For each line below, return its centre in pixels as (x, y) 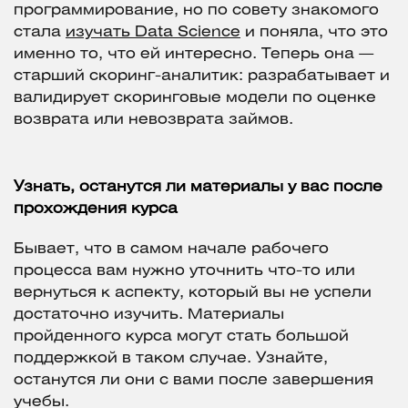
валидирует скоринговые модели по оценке (195, 98)
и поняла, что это (314, 33)
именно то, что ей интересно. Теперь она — (194, 55)
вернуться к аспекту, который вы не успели (193, 293)
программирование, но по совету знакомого (196, 11)
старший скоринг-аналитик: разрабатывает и (202, 76)
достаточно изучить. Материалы (149, 315)
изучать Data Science (153, 33)
